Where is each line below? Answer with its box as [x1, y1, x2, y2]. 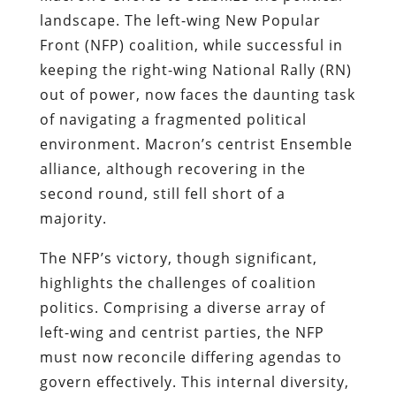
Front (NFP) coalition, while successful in [39, 34, 343, 55]
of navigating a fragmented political [39, 109, 307, 129]
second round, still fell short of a [39, 183, 286, 203]
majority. [39, 208, 107, 228]
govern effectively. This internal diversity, [39, 371, 349, 392]
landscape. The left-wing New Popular [39, 10, 321, 30]
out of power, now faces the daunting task [39, 84, 355, 104]
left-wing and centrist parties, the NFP [39, 322, 324, 342]
